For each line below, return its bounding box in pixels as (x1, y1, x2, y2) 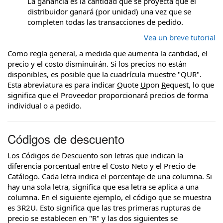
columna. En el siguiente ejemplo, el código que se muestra (7, 192, 211, 203)
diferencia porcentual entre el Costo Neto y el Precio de (7, 161, 196, 171)
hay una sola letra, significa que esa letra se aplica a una (7, 182, 199, 192)
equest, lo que (166, 79, 214, 90)
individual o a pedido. (7, 100, 82, 111)
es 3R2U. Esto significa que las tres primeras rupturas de (7, 203, 201, 213)
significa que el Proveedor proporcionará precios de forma (7, 90, 208, 100)
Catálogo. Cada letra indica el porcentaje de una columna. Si (7, 171, 212, 182)
